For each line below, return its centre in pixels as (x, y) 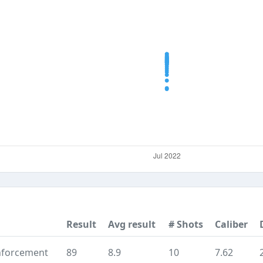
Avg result (132, 224)
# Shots (186, 224)
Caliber (231, 224)
